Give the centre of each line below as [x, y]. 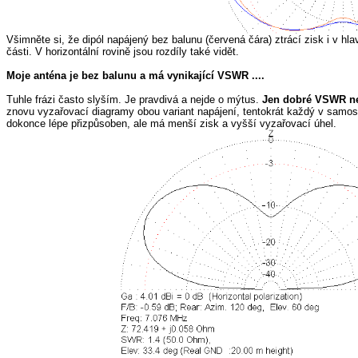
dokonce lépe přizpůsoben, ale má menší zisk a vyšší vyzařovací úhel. [171, 123]
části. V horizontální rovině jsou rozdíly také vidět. [123, 52]
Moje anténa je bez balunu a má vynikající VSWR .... [135, 76]
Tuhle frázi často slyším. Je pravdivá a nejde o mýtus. [134, 99]
